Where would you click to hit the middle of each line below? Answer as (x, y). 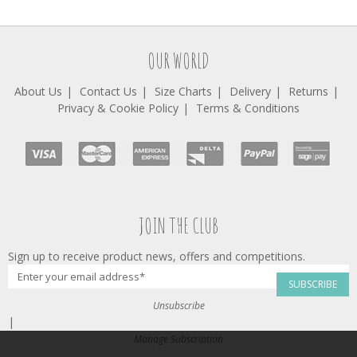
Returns (308, 91)
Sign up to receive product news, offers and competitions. (157, 256)
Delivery (250, 91)
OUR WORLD (178, 61)
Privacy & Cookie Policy (118, 108)
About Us (38, 91)
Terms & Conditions (248, 108)
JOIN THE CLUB (178, 226)
